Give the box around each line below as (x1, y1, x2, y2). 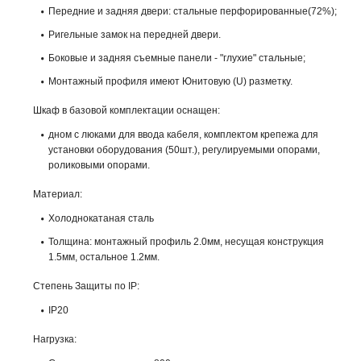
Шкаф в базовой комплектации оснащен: (33, 105, 220, 116)
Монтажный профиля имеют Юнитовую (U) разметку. (48, 76, 293, 87)
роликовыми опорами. (48, 160, 150, 171)
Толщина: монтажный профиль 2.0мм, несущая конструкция (48, 236, 324, 247)
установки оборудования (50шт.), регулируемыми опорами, (48, 144, 320, 156)
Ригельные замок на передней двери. (48, 29, 221, 40)
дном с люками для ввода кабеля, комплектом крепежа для (48, 129, 318, 140)
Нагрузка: (33, 334, 77, 345)
